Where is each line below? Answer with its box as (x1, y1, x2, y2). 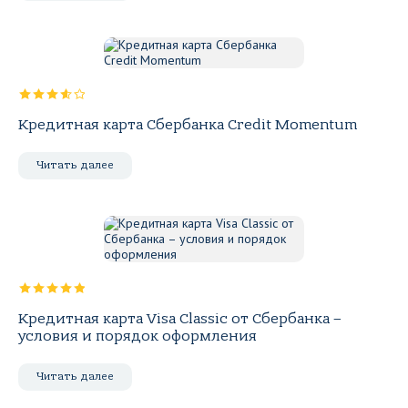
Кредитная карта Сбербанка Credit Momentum (18, 117, 357, 133)
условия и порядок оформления (18, 328, 257, 344)
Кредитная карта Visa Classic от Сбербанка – (18, 311, 342, 327)
